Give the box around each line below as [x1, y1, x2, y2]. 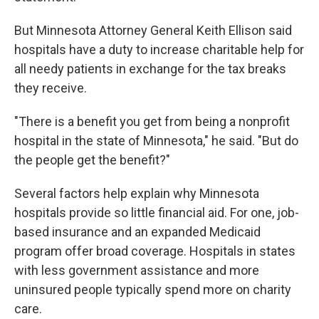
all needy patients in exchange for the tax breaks [14, 61, 286, 76]
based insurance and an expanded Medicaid [14, 224, 261, 239]
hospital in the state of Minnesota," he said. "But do [14, 133, 298, 148]
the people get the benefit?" [14, 152, 170, 167]
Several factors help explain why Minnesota [14, 186, 259, 201]
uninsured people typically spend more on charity [14, 282, 291, 297]
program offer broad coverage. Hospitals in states [14, 244, 296, 258]
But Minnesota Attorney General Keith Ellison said [14, 23, 292, 38]
